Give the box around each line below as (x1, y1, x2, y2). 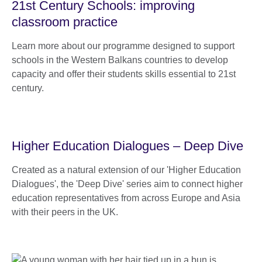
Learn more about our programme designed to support (12, 40, 235, 51)
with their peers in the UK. (12, 206, 118, 217)
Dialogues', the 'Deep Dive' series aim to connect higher (12, 178, 243, 189)
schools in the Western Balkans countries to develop (12, 54, 228, 65)
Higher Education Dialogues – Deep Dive (12, 138, 243, 153)
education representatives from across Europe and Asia (12, 192, 240, 203)
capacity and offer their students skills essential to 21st (12, 68, 236, 79)
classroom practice (12, 14, 118, 29)
